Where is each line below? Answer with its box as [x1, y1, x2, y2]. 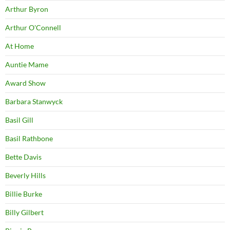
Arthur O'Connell [5, 23, 61, 32]
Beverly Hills [5, 171, 46, 180]
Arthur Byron [5, 5, 48, 14]
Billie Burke [5, 189, 42, 199]
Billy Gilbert [5, 208, 44, 217]
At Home [5, 42, 34, 51]
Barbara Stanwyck [5, 97, 63, 106]
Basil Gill [5, 116, 33, 125]
